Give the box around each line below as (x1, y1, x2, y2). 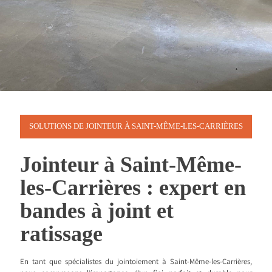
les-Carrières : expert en (20, 175, 246, 200)
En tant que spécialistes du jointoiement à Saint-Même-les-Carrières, (20, 257, 252, 269)
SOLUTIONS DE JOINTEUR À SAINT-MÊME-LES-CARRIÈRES (29, 121, 243, 131)
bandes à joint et (20, 199, 174, 223)
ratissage (20, 222, 103, 246)
